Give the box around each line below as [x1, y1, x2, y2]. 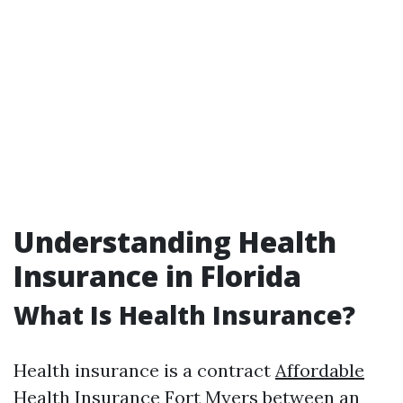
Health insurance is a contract [13, 359, 275, 381]
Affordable [275, 359, 364, 381]
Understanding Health [13, 222, 336, 261]
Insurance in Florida [13, 256, 301, 295]
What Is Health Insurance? [13, 298, 355, 332]
